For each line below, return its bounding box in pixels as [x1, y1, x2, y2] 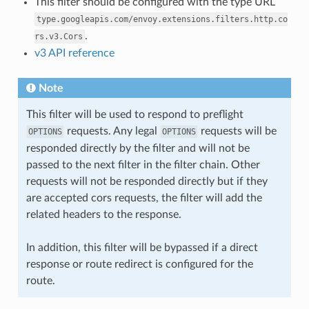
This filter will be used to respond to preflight [26, 108, 243, 120]
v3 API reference [34, 47, 114, 59]
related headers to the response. [26, 208, 181, 220]
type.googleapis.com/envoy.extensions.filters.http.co [36, 14, 288, 24]
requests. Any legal [63, 125, 160, 137]
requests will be [197, 125, 277, 137]
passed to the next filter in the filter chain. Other [26, 159, 260, 170]
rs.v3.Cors [34, 31, 83, 41]
